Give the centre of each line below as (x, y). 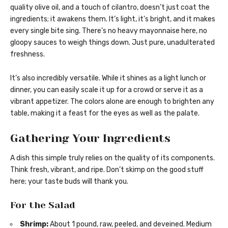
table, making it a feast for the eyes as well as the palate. (105, 113)
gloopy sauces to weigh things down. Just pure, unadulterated (112, 42)
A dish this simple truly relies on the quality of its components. (112, 158)
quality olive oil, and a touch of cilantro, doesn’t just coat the (110, 7)
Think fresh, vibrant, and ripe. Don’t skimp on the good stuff (107, 170)
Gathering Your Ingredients (90, 138)
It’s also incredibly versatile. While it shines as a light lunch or (108, 78)
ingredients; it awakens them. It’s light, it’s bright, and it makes (113, 19)
